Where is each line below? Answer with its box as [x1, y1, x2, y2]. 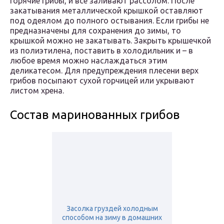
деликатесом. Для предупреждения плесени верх [10, 66, 198, 75]
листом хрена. [10, 86, 64, 95]
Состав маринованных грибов [10, 108, 179, 122]
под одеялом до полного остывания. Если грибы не [10, 16, 209, 25]
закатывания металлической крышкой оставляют [10, 6, 203, 15]
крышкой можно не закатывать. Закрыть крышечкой [10, 36, 211, 45]
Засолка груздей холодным [66, 204, 158, 213]
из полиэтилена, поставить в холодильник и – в [10, 46, 193, 55]
